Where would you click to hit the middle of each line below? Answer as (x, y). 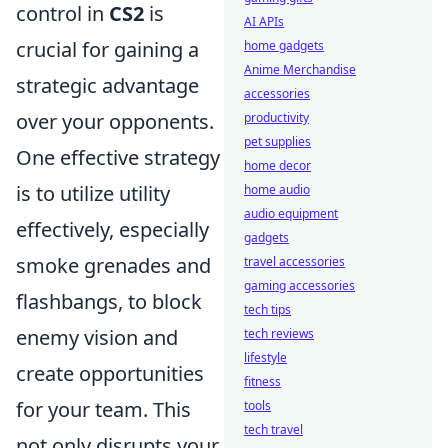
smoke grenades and (113, 265)
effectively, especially (112, 229)
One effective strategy (118, 157)
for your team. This (103, 409)
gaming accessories (299, 285)
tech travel (273, 429)
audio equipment (291, 213)
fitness (262, 381)
